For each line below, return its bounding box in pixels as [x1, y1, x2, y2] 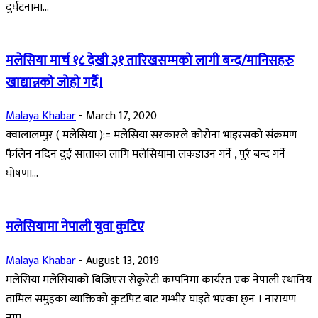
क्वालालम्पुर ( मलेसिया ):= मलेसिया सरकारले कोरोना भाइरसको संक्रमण [6, 126, 297, 146]
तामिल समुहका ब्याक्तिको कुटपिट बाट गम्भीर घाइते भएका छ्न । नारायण [6, 289, 296, 309]
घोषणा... [6, 164, 38, 184]
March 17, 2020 [86, 106, 157, 126]
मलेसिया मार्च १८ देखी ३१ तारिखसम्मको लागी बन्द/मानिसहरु [6, 49, 294, 72]
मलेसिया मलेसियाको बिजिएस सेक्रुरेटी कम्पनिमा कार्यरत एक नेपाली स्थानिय [6, 270, 312, 290]
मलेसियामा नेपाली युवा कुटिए [6, 216, 144, 238]
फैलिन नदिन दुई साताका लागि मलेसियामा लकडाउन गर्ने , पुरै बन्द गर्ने [6, 145, 285, 165]
